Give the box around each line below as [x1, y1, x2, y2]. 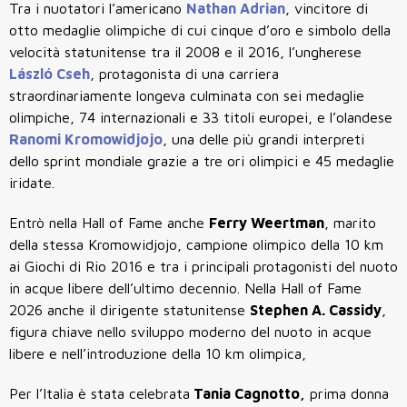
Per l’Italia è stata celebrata [9, 385, 190, 402]
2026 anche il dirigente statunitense [9, 302, 250, 319]
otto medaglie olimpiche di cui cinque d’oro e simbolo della [9, 22, 391, 39]
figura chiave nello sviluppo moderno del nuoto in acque [9, 323, 372, 341]
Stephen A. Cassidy [250, 302, 382, 319]
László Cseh [9, 65, 90, 83]
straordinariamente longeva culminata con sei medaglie [9, 87, 364, 104]
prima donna [305, 385, 389, 402]
